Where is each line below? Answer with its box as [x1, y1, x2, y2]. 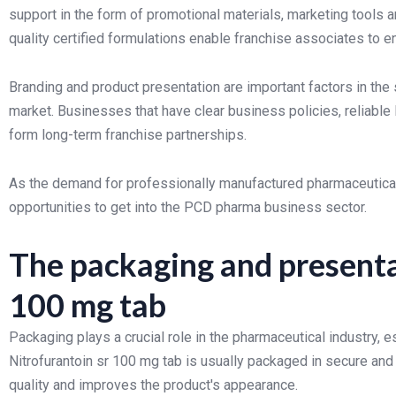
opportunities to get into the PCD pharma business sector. [9, 199, 367, 216]
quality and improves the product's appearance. [9, 377, 298, 393]
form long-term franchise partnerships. [9, 126, 247, 143]
